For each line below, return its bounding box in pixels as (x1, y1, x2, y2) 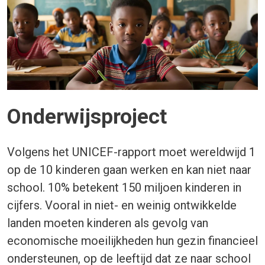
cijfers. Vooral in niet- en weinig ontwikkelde (7, 198, 237, 212)
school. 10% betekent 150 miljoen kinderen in (7, 180, 241, 195)
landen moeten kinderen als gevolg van (7, 215, 208, 230)
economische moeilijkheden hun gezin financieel (7, 233, 258, 248)
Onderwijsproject (7, 104, 167, 129)
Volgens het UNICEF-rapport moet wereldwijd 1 (7, 144, 256, 159)
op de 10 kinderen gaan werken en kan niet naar (7, 162, 251, 177)
